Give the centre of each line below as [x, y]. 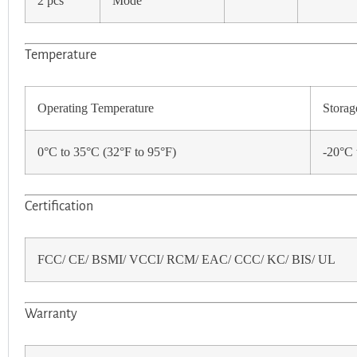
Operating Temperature [96, 108]
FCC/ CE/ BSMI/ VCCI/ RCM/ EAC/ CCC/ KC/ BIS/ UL [186, 259]
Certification [59, 206]
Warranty [51, 314]
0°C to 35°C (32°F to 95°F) [107, 152]
